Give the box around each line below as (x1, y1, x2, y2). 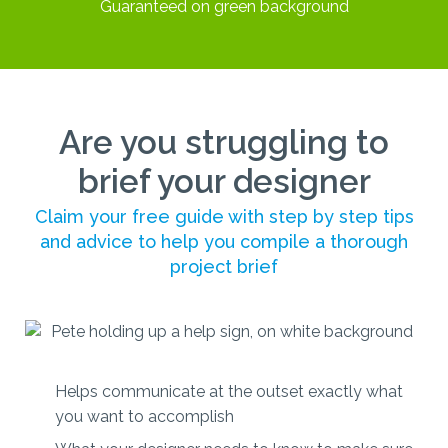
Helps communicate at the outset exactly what (55, 381, 403, 401)
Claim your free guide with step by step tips (34, 205, 414, 227)
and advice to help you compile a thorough (40, 230, 408, 252)
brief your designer (77, 161, 371, 201)
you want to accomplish (55, 406, 234, 426)
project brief (170, 255, 278, 277)
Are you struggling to (59, 122, 389, 162)
